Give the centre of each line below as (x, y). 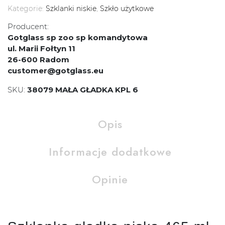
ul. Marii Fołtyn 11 (41, 49)
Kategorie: (27, 9)
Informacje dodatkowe (110, 152)
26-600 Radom (38, 60)
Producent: (28, 27)
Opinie (110, 180)
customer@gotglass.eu (55, 71)
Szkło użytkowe (127, 9)
